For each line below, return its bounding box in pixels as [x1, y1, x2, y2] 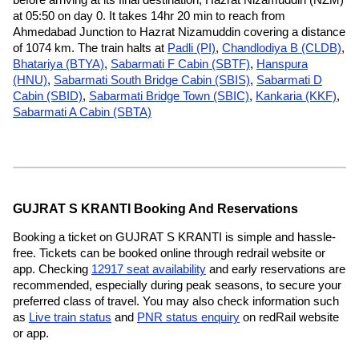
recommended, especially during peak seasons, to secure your [13, 278, 341, 292]
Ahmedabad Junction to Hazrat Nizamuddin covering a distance [13, 25, 345, 38]
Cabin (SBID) [13, 89, 83, 103]
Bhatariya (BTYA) [13, 57, 104, 71]
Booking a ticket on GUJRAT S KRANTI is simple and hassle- [13, 230, 336, 244]
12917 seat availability [91, 262, 206, 276]
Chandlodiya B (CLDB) [222, 41, 341, 54]
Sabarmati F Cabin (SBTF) [111, 57, 250, 71]
